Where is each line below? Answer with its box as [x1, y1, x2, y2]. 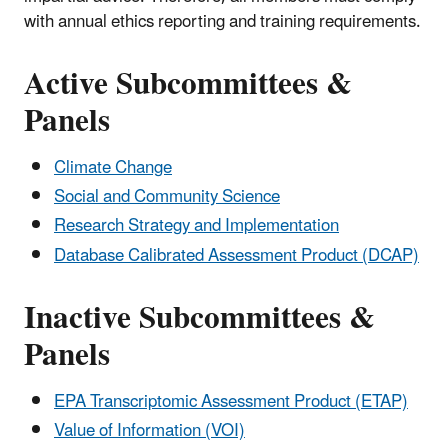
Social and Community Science [54, 179, 280, 216]
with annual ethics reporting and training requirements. [24, 3, 421, 40]
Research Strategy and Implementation [54, 208, 339, 245]
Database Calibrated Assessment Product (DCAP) [54, 237, 419, 274]
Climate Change [54, 149, 172, 186]
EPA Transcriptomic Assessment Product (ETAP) [54, 383, 408, 420]
